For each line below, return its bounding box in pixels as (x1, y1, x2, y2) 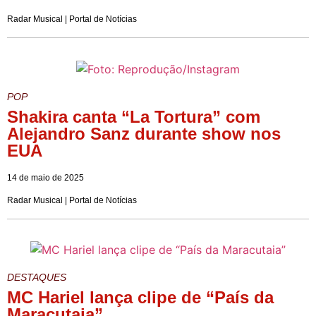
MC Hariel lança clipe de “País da (7, 288, 274, 308)
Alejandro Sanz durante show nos (7, 123, 281, 143)
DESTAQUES (7, 272, 66, 284)
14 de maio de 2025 (7, 172, 84, 183)
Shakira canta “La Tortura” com (7, 107, 260, 126)
